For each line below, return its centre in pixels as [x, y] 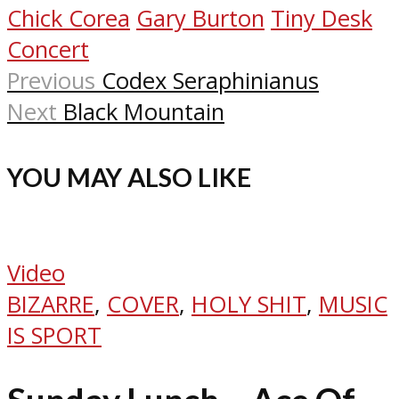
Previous [51, 81]
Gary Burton [200, 19]
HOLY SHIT [249, 304]
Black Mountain [144, 112]
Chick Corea [69, 19]
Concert [48, 50]
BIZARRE [51, 304]
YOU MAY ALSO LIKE [129, 177]
